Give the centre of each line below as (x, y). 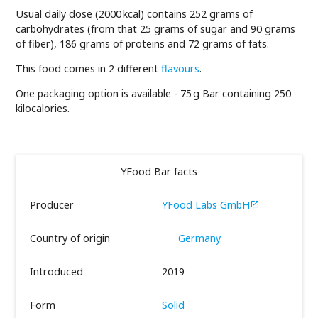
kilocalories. (43, 109)
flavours (181, 69)
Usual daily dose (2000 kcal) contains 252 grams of (135, 13)
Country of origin (70, 238)
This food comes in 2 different (89, 69)
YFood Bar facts (159, 171)
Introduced (56, 271)
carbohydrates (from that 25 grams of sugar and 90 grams (156, 28)
